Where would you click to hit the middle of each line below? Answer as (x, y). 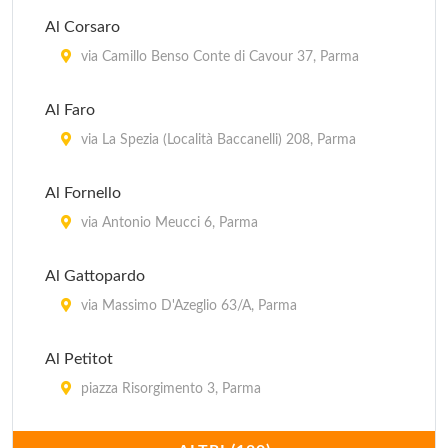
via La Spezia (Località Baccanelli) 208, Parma (216, 140)
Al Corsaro (82, 27)
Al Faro (70, 110)
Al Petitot (79, 359)
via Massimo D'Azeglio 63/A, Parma (187, 306)
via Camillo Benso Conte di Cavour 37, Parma (218, 57)
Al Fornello (83, 193)
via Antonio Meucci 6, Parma (167, 223)
